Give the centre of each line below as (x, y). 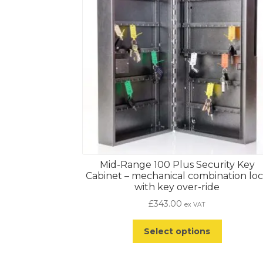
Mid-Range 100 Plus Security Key (177, 164)
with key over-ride (177, 187)
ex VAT (195, 205)
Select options (177, 231)
